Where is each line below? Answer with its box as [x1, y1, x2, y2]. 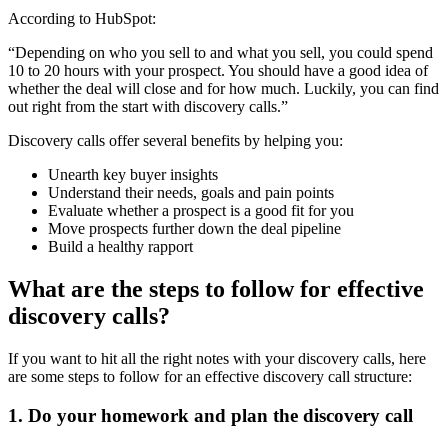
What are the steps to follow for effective [8, 276, 424, 303]
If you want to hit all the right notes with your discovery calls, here [8, 350, 426, 368]
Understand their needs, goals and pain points [48, 184, 334, 202]
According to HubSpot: [8, 10, 156, 28]
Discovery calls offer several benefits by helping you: [8, 132, 343, 150]
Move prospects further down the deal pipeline [48, 220, 341, 238]
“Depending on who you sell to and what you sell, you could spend [8, 44, 433, 62]
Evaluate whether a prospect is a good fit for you [48, 202, 354, 220]
